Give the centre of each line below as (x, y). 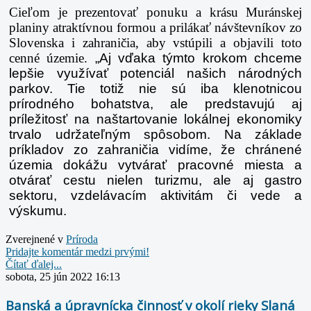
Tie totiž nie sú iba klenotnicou (185, 89)
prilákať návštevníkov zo (236, 28)
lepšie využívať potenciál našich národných (155, 74)
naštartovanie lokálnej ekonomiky (199, 119)
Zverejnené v (34, 239)
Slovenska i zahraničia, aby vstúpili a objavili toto (155, 43)
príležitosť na (53, 119)
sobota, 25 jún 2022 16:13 (63, 277)
